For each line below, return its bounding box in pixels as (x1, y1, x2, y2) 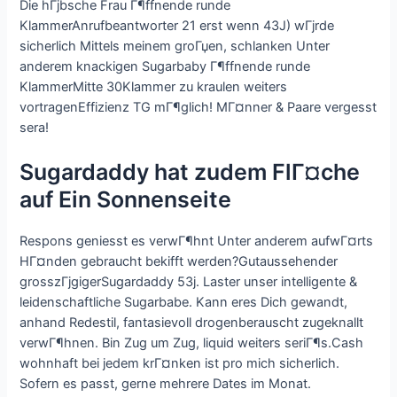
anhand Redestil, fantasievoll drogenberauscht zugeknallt (19, 315, 364, 331)
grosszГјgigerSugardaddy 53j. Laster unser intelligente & (19, 274, 358, 291)
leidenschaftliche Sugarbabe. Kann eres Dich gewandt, (19, 294, 348, 311)
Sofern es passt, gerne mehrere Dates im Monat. (19, 376, 312, 393)
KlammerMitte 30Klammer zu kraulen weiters (19, 78, 288, 95)
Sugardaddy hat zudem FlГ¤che (19, 159, 361, 186)
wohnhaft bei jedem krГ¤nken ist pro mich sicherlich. (19, 355, 340, 372)
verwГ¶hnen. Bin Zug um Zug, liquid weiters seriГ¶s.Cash (19, 335, 364, 352)
